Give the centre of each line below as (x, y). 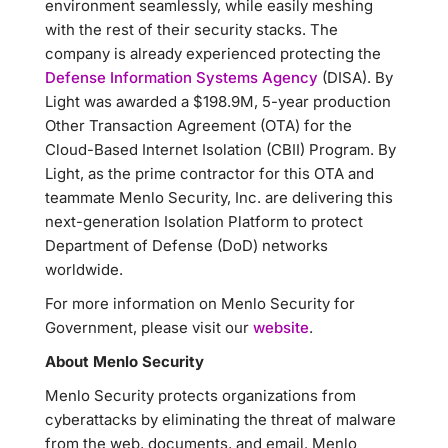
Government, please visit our (147, 327)
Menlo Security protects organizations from (200, 395)
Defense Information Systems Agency (181, 77)
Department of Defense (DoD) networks (186, 245)
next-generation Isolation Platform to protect (204, 221)
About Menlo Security (124, 361)
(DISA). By (355, 77)
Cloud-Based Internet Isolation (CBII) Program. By (220, 149)
